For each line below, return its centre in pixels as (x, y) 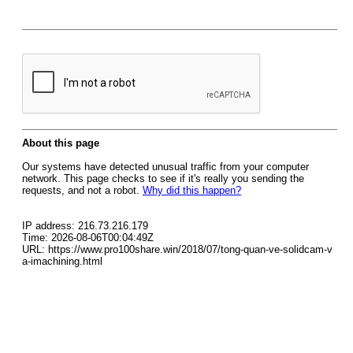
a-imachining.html (62, 261)
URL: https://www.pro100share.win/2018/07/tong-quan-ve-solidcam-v (177, 249)
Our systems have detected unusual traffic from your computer (165, 167)
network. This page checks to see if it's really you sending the (163, 178)
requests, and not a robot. (82, 190)
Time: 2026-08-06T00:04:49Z (88, 238)
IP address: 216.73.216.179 (85, 226)
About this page (61, 143)
